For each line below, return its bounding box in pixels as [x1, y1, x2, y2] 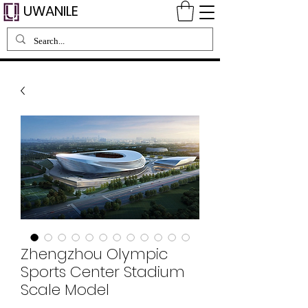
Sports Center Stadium [21, 261, 185, 283]
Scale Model [21, 278, 109, 300]
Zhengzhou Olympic [21, 243, 168, 265]
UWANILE [23, 1, 78, 21]
